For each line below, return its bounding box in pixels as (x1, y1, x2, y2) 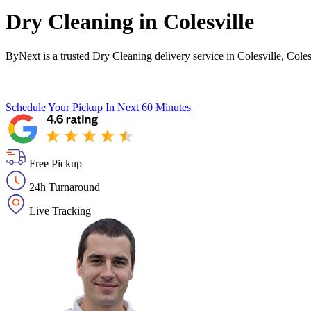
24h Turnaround (29, 180, 100, 193)
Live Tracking (29, 204, 91, 217)
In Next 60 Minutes (106, 101, 191, 113)
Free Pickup (29, 157, 82, 169)
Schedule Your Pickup (6, 101, 103, 113)
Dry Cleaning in (6, 9, 163, 35)
